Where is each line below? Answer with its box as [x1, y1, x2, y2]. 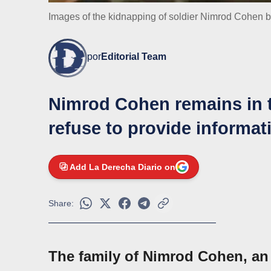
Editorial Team [101, 51, 166, 62]
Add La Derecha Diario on [70, 162, 175, 172]
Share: [48, 198, 74, 209]
